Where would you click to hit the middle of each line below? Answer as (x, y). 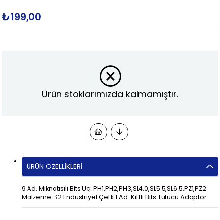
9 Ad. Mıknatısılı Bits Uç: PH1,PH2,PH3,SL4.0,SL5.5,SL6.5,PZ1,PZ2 (114, 188)
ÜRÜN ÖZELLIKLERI (55, 166)
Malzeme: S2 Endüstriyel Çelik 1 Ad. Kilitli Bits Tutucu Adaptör (114, 197)
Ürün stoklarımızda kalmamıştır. (110, 94)
